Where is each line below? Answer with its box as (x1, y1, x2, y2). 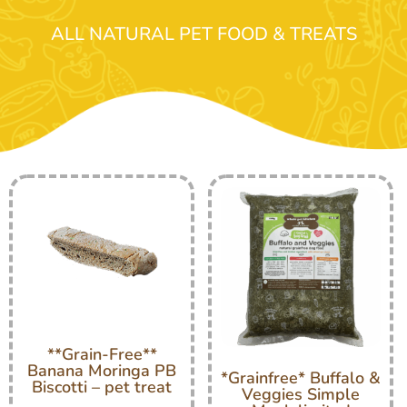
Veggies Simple (242, 383, 360, 405)
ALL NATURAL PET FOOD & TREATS (50, 22, 357, 46)
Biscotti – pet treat (32, 375, 172, 398)
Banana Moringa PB (27, 359, 176, 382)
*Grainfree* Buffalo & (221, 367, 381, 389)
